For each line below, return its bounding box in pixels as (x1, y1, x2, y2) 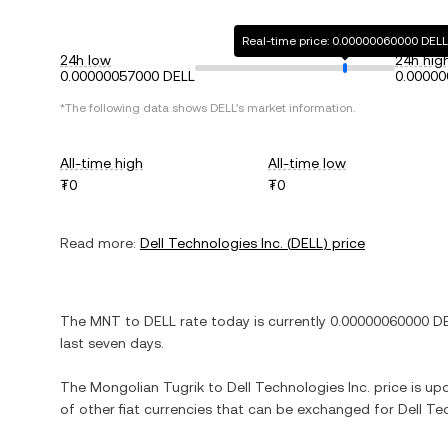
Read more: (60, 235, 136, 251)
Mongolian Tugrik (90, 379, 204, 395)
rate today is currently (176, 313, 330, 329)
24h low (60, 52, 111, 68)
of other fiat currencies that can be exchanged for (60, 401, 398, 417)
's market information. (236, 101, 355, 115)
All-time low (268, 155, 347, 171)
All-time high (60, 155, 143, 171)
